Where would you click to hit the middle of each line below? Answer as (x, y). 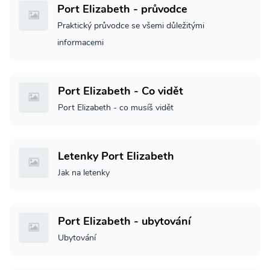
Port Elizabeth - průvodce (123, 9)
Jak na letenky (84, 172)
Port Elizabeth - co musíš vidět (116, 107)
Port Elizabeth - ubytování (124, 221)
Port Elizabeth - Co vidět (121, 91)
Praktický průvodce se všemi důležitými (131, 25)
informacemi (81, 42)
